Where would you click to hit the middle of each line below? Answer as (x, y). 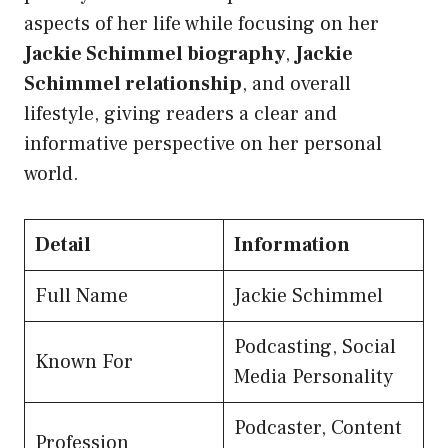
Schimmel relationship (133, 83)
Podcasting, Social (315, 346)
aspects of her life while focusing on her (201, 23)
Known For (84, 361)
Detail (63, 244)
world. (51, 173)
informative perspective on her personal (203, 143)
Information (292, 244)
